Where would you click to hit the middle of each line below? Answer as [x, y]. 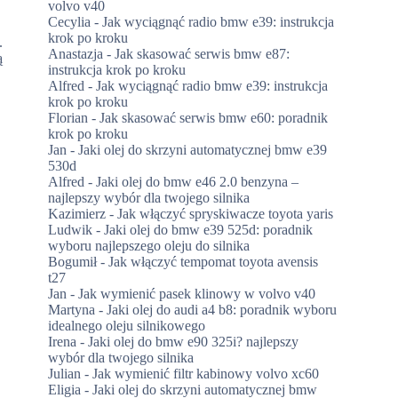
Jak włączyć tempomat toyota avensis [214, 261]
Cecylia [70, 21]
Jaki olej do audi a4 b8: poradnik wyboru [222, 309]
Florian [68, 117]
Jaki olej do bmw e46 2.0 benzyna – [198, 181]
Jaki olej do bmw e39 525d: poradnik [209, 229]
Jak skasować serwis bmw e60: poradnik [214, 117]
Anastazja [76, 53]
